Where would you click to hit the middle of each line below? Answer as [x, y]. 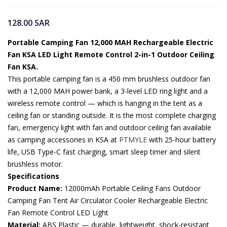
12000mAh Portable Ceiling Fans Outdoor [131, 188]
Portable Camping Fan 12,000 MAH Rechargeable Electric [110, 42]
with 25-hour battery [181, 140]
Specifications [33, 176]
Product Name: [35, 188]
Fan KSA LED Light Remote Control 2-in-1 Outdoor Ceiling [111, 54]
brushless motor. [35, 164]
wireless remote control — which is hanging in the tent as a [105, 103]
